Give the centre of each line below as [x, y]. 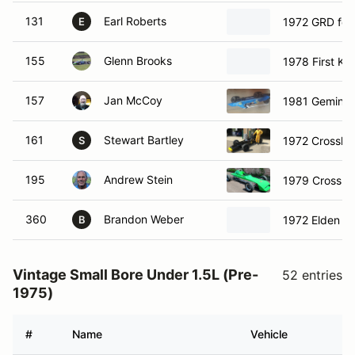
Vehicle [269, 334]
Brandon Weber [144, 219]
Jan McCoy [133, 100]
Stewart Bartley [144, 140]
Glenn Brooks [138, 61]
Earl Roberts [135, 21]
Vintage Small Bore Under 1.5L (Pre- [136, 275]
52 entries [312, 275]
